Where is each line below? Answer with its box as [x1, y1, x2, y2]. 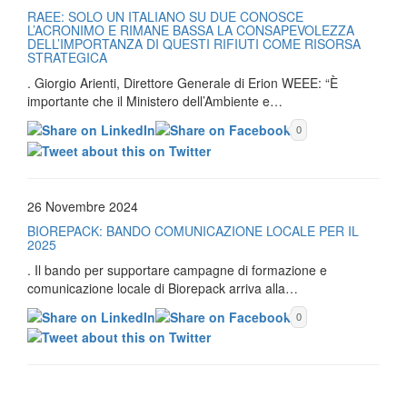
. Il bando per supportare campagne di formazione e [27, 260, 327, 279]
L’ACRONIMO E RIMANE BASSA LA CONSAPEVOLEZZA [27, 21, 354, 40]
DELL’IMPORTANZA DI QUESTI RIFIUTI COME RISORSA [27, 35, 361, 54]
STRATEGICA [27, 48, 107, 67]
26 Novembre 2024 [27, 196, 138, 215]
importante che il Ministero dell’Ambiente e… [27, 92, 283, 111]
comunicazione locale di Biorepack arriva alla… [27, 278, 298, 297]
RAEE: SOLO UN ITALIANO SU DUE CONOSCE [27, 7, 303, 26]
